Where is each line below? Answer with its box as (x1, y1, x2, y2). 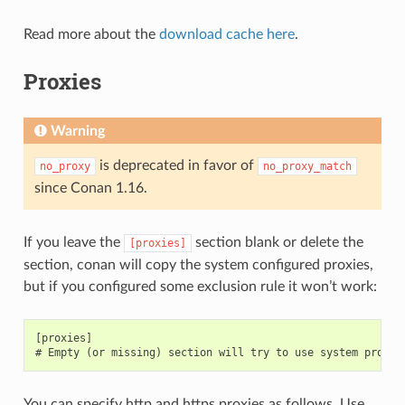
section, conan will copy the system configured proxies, (23, 257, 373, 272)
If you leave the (23, 234, 124, 250)
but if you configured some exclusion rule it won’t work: (23, 278, 377, 294)
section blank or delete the (191, 234, 363, 250)
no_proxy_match (262, 159, 352, 173)
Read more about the (23, 26, 159, 42)
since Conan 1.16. (33, 180, 147, 195)
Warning (50, 123, 105, 138)
